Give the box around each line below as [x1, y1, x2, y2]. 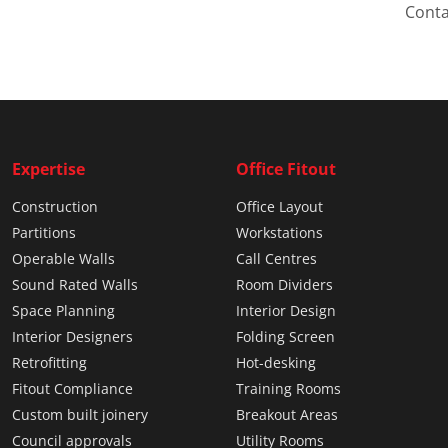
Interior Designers [12, 329, 133, 345]
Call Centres [236, 251, 317, 267]
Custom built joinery [12, 407, 148, 423]
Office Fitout [236, 161, 336, 178]
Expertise [12, 161, 85, 178]
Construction [12, 199, 98, 215]
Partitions [12, 225, 76, 241]
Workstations [236, 225, 323, 241]
